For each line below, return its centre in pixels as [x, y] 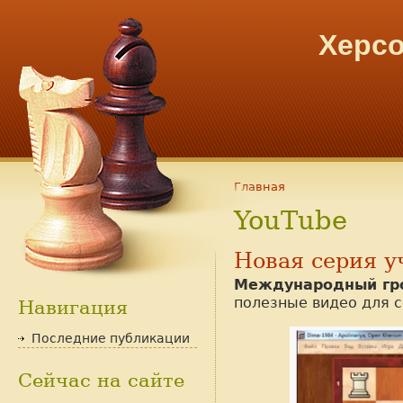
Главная [260, 187]
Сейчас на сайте [101, 381]
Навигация [73, 308]
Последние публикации [111, 339]
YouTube [291, 220]
